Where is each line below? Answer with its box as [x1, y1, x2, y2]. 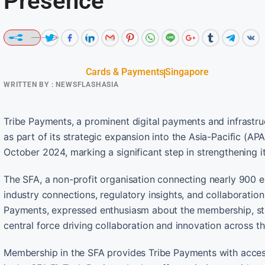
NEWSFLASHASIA [53, 80, 119, 89]
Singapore [164, 66, 209, 77]
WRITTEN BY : [4, 80, 54, 89]
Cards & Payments [85, 66, 164, 77]
